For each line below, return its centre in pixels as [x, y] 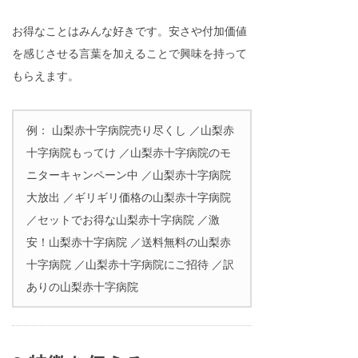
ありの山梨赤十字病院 [82, 287]
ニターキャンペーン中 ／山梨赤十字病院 [129, 175]
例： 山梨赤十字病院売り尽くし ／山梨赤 [130, 130]
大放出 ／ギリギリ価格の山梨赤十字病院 [129, 197]
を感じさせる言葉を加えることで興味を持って [129, 54]
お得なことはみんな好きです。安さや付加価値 [129, 31]
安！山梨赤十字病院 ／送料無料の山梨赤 [129, 242]
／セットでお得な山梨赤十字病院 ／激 [123, 220]
